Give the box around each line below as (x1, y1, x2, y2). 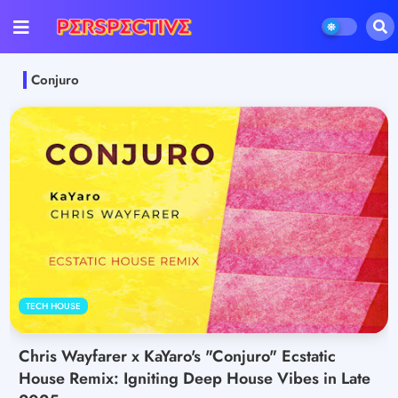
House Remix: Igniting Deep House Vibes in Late (19, 366, 370, 390)
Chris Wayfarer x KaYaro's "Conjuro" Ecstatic (19, 344, 336, 368)
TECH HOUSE (26, 298, 81, 313)
